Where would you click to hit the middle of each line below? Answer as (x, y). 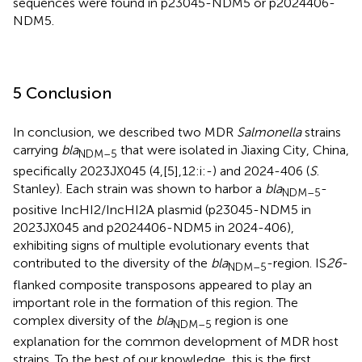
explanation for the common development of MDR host (176, 341)
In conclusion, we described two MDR (125, 133)
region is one (250, 320)
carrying (37, 150)
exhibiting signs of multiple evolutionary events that (161, 246)
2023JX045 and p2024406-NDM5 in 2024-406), (154, 228)
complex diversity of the (84, 320)
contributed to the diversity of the (112, 263)
